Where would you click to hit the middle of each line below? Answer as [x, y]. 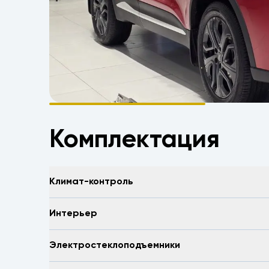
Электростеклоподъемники [115, 245]
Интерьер [73, 213]
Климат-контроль [91, 182]
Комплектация [134, 141]
